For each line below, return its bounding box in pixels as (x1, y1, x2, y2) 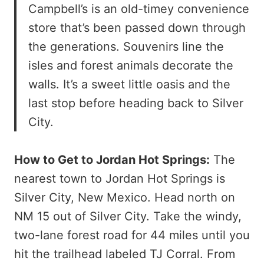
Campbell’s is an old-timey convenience (28, 1, 249, 16)
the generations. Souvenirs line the (28, 39, 224, 54)
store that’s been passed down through (28, 20, 246, 35)
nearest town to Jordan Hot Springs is (14, 171, 225, 186)
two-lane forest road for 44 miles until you (14, 227, 250, 242)
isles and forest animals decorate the (28, 58, 233, 72)
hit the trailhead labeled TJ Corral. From (14, 246, 235, 261)
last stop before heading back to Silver (28, 95, 243, 110)
